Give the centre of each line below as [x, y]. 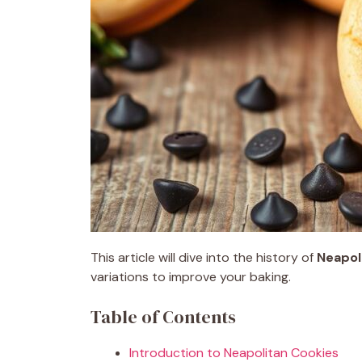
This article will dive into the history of [204, 257]
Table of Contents [163, 317]
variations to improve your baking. [191, 277]
